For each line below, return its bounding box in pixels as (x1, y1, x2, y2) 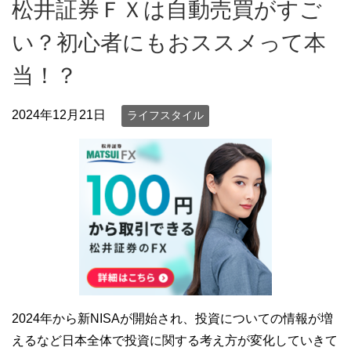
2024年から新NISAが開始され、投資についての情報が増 (12, 311, 333, 325)
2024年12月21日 (12, 108, 106, 122)
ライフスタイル (127, 109, 204, 122)
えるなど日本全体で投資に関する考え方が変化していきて (12, 333, 338, 347)
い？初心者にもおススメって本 (12, 31, 326, 56)
